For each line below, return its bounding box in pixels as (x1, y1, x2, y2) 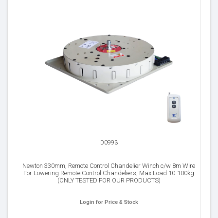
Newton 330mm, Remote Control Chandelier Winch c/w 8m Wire (22, 162, 195, 169)
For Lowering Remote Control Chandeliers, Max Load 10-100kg (23, 169, 194, 177)
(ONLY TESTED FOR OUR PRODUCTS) (57, 177, 161, 184)
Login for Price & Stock (79, 199, 138, 205)
